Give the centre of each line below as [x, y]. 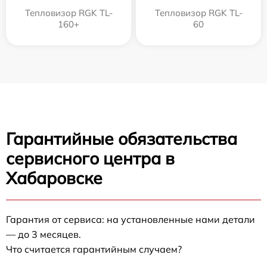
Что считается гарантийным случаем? [94, 249]
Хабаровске [54, 178]
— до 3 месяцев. [44, 234]
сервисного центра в [90, 158]
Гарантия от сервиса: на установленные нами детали [131, 219]
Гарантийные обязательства [122, 138]
